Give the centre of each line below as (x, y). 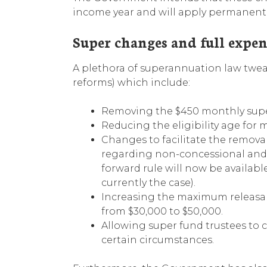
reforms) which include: (131, 82)
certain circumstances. (158, 240)
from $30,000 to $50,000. (162, 211)
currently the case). (148, 182)
